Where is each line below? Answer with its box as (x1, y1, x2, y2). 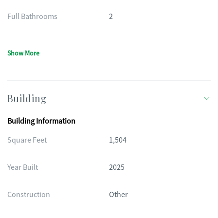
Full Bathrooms (7, 12, 57, 21)
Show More (7, 49, 39, 57)
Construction (7, 190, 50, 200)
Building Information (7, 116, 75, 126)
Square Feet (7, 135, 47, 145)
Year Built (7, 163, 38, 172)
